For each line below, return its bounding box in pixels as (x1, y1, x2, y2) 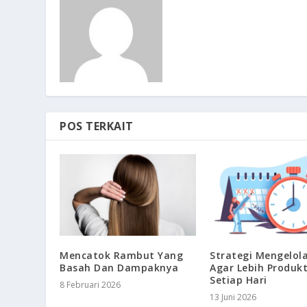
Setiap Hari (210, 273, 267, 286)
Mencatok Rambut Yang (60, 248, 184, 262)
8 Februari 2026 (60, 278, 121, 291)
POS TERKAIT (60, 118, 134, 134)
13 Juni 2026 (210, 291, 256, 303)
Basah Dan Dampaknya (60, 260, 179, 274)
